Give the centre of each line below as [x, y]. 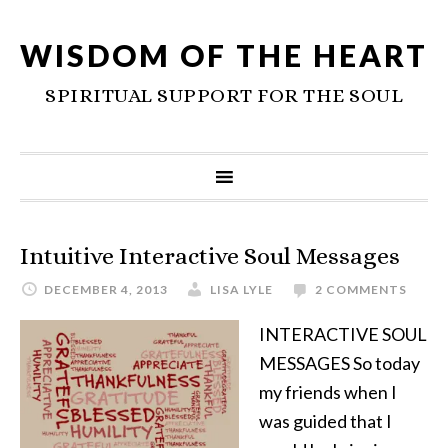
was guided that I [325, 421]
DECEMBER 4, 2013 [106, 289]
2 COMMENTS [361, 289]
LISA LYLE [241, 289]
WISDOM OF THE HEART [224, 55]
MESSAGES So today [339, 363]
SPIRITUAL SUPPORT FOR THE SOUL [224, 95]
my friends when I [328, 392]
